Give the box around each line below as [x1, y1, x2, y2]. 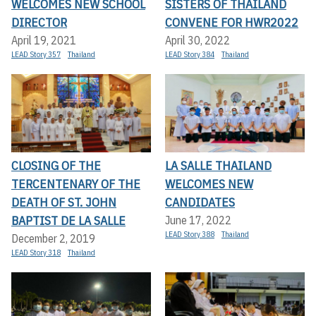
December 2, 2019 [11, 231, 95, 246]
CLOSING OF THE [11, 157, 101, 174]
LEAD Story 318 [11, 248, 61, 258]
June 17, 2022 [165, 213, 231, 228]
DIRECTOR [11, 13, 67, 30]
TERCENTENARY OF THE [11, 176, 140, 193]
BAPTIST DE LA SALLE [11, 212, 126, 229]
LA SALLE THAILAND [165, 157, 272, 174]
